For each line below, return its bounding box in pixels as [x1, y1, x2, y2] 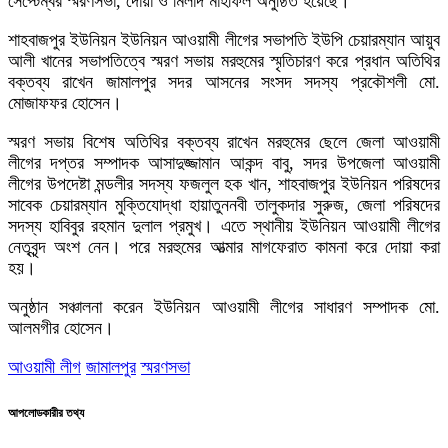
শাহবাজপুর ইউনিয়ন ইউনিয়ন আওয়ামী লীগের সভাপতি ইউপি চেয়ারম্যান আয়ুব [8, 29, 440, 50]
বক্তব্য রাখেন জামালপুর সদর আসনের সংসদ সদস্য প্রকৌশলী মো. [8, 71, 440, 92]
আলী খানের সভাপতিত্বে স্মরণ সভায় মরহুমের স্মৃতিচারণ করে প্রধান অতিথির [8, 50, 440, 71]
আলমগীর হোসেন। [8, 317, 114, 338]
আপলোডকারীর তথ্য [8, 405, 84, 420]
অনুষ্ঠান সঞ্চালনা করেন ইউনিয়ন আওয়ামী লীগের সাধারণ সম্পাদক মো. [8, 296, 440, 317]
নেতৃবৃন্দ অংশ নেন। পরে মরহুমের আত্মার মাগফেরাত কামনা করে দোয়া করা [8, 236, 440, 257]
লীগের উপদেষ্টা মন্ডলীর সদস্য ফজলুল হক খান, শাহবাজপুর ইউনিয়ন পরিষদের [8, 173, 440, 194]
